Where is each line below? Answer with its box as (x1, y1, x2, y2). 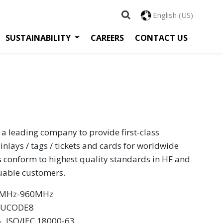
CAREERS (91, 32, 124, 43)
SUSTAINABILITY (5, 32, 71, 43)
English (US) (153, 10, 193, 20)
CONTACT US (135, 32, 188, 43)
